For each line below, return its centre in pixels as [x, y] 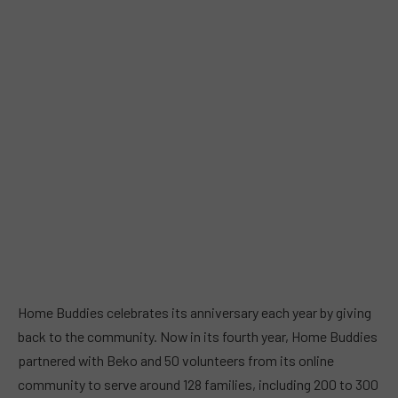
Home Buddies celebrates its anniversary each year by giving [195, 313]
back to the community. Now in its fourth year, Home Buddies [198, 337]
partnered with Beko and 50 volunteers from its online [176, 361]
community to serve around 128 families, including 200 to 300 [198, 385]
